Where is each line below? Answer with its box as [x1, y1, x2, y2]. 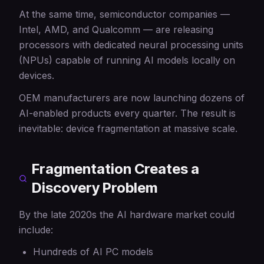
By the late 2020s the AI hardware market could [19, 209, 235, 220]
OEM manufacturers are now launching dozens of [19, 92, 245, 104]
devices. [19, 70, 54, 81]
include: [19, 224, 53, 236]
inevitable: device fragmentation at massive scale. [19, 123, 237, 134]
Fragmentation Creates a [32, 160, 200, 177]
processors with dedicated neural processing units [19, 39, 243, 51]
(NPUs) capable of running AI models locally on [19, 54, 235, 66]
